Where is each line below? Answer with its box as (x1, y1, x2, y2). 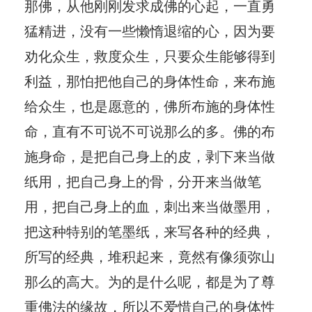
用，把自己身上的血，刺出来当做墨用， (24, 195, 275, 216)
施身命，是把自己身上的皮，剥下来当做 (24, 145, 275, 166)
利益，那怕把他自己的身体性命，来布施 (24, 70, 275, 91)
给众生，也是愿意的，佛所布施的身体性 (24, 95, 275, 116)
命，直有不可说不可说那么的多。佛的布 (24, 120, 275, 141)
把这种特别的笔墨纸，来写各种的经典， (24, 220, 275, 241)
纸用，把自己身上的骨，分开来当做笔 (24, 170, 261, 191)
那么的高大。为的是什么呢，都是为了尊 (24, 270, 275, 291)
